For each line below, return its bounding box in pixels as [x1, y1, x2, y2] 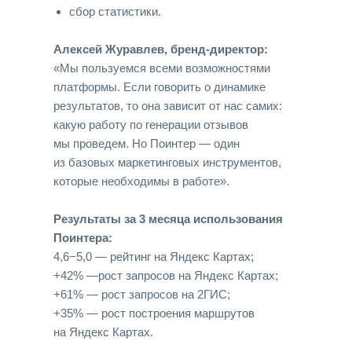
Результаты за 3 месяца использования [53, 212, 283, 225]
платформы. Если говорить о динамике [53, 80, 266, 93]
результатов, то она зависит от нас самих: [53, 99, 282, 112]
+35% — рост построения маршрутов [53, 306, 255, 320]
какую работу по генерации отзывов [53, 118, 248, 131]
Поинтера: [53, 231, 112, 244]
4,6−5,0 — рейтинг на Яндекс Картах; [53, 250, 254, 263]
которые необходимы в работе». [53, 174, 229, 188]
